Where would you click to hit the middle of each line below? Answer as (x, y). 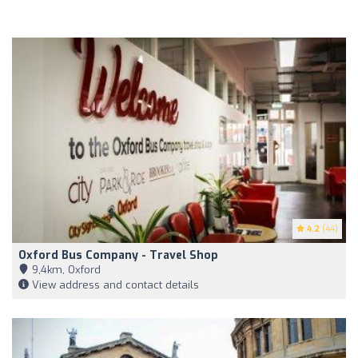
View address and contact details (114, 284)
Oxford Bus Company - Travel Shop (118, 255)
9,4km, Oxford (65, 269)
